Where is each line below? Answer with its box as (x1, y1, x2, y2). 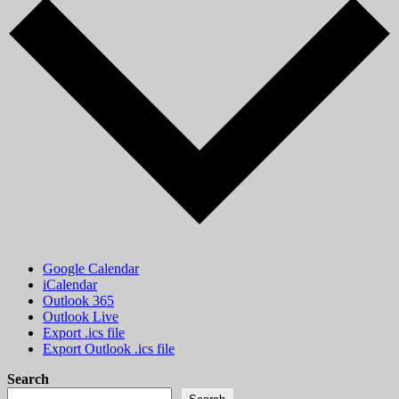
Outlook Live (43, 308, 118, 324)
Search (7, 370, 49, 387)
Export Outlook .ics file (43, 340, 175, 356)
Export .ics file (43, 324, 125, 340)
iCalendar (43, 276, 97, 292)
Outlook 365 (43, 292, 114, 308)
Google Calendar (43, 260, 139, 276)
